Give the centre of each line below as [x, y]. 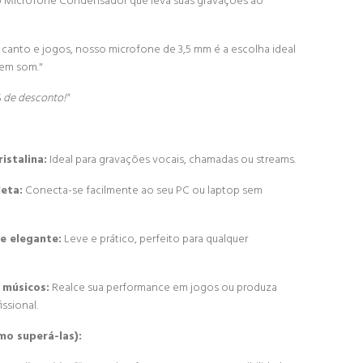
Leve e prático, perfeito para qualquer [155, 239]
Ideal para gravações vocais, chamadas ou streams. [171, 160]
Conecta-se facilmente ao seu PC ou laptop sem [143, 191]
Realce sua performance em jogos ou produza [163, 288]
